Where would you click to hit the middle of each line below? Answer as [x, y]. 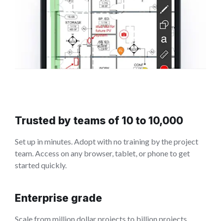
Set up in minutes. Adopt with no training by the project [107, 141]
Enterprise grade [58, 198]
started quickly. [41, 165]
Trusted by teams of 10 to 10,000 [99, 120]
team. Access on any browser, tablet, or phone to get [102, 153]
